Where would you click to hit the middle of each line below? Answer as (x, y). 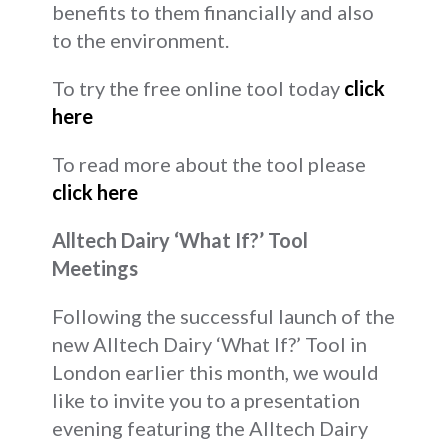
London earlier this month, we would (216, 371)
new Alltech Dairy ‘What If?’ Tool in (210, 343)
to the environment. (141, 39)
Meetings (95, 267)
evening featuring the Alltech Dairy (210, 427)
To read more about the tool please (209, 163)
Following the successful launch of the (224, 315)
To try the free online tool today (198, 87)
